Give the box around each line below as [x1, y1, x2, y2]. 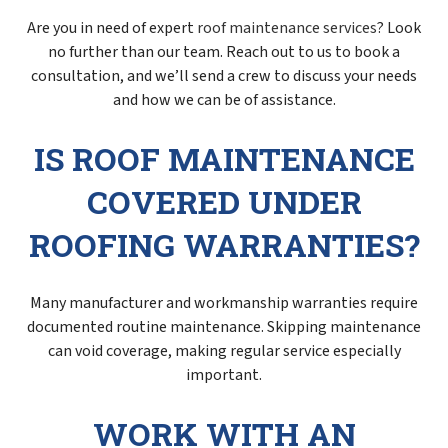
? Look [377, 16, 421, 39]
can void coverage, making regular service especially [47, 339, 401, 362]
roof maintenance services [197, 16, 377, 39]
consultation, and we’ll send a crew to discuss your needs [31, 64, 417, 87]
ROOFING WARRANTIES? [28, 222, 420, 266]
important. [186, 363, 262, 386]
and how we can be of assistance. [112, 88, 336, 111]
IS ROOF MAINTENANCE [33, 136, 415, 180]
